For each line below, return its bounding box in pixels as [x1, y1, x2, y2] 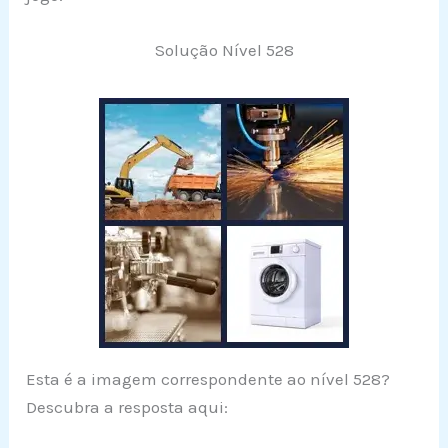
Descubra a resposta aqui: [26, 396, 229, 417]
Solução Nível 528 [154, 39, 294, 60]
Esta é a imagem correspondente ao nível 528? [26, 368, 391, 389]
